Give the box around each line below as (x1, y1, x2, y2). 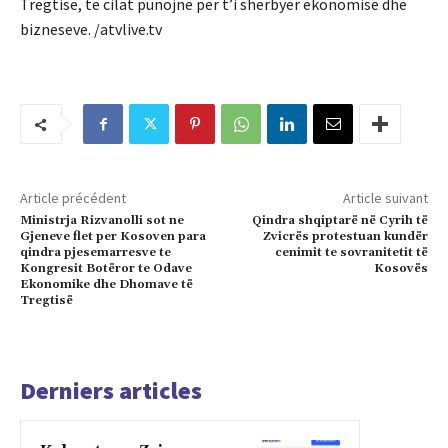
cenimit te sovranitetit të (274, 245, 428, 261)
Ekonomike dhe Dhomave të (20, 277, 193, 293)
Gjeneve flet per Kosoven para (20, 229, 206, 245)
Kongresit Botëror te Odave (20, 261, 192, 277)
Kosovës (373, 261, 428, 277)
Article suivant (342, 189, 428, 208)
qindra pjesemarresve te (20, 245, 171, 261)
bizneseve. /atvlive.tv (20, 19, 162, 40)
